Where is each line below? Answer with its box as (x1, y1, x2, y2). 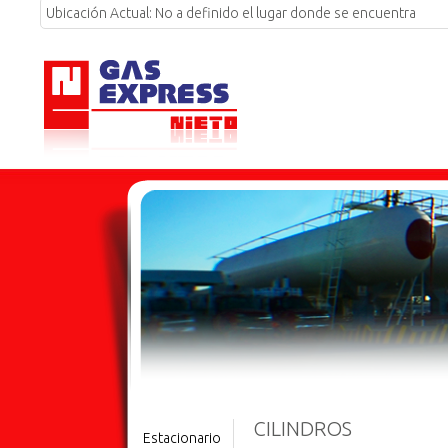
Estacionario (143, 430, 221, 446)
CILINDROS (253, 417, 352, 440)
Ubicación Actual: (46, 5, 155, 21)
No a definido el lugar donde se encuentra (155, 5, 416, 21)
